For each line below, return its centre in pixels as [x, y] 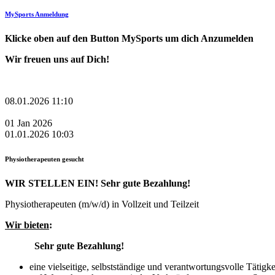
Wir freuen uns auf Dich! [57, 60]
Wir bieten [27, 225]
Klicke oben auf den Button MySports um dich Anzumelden [129, 39]
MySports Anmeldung [37, 14]
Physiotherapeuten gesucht [45, 159]
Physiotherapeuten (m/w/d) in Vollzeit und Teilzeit [102, 204]
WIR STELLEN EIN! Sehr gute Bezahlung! [98, 183]
